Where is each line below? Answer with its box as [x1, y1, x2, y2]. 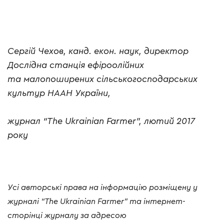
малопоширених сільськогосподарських [23, 74, 197, 84]
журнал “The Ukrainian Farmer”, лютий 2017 [7, 116, 195, 126]
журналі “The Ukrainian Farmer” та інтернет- [7, 197, 185, 206]
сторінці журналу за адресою [7, 211, 126, 220]
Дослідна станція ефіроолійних [7, 60, 144, 70]
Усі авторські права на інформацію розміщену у [7, 183, 197, 192]
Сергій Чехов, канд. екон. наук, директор [7, 46, 188, 56]
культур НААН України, [7, 88, 110, 98]
